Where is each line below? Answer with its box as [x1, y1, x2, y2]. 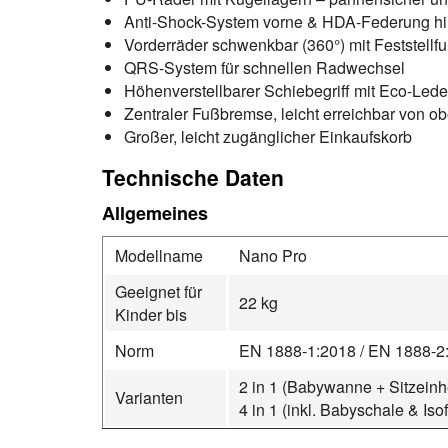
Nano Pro [239, 244, 307, 267]
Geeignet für [115, 280, 202, 303]
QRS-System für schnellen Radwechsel [124, 56, 405, 79]
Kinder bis [115, 303, 187, 326]
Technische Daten [102, 162, 284, 192]
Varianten [115, 386, 183, 409]
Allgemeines [102, 200, 208, 226]
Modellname [115, 244, 203, 267]
